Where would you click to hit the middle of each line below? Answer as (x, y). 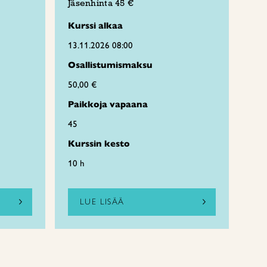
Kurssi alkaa (95, 26)
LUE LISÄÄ (102, 202)
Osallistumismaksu (110, 65)
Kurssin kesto (99, 144)
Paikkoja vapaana (108, 104)
